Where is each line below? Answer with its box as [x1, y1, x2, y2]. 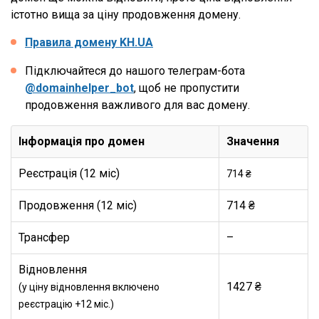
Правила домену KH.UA [25, 36, 153, 49]
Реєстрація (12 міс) [19, 167, 120, 180]
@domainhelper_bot [25, 81, 134, 95]
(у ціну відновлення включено [19, 281, 159, 293]
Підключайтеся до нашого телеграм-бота [25, 64, 245, 78]
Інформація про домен [19, 135, 145, 148]
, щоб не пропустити [134, 81, 239, 95]
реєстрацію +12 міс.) [19, 298, 114, 310]
